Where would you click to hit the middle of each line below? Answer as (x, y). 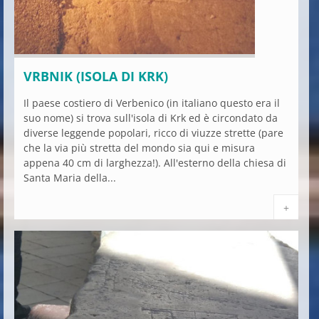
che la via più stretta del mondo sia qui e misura (139, 148)
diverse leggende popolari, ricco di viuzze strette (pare (153, 133)
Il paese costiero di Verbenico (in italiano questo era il (152, 103)
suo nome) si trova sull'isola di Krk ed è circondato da (151, 118)
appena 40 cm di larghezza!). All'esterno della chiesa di (155, 163)
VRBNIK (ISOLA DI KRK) (96, 76)
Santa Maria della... (70, 178)
